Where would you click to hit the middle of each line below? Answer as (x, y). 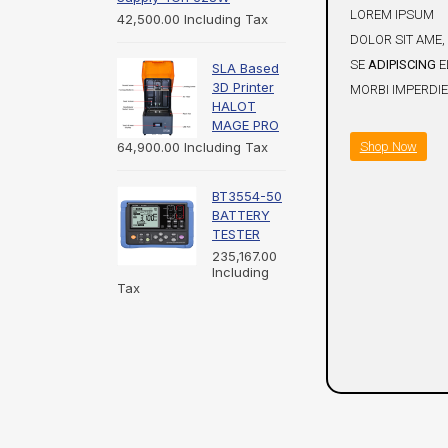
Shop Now (388, 146)
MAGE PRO (245, 125)
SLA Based (245, 68)
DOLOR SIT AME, (397, 39)
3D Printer (243, 87)
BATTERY (241, 215)
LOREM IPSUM (391, 14)
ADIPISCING (401, 64)
